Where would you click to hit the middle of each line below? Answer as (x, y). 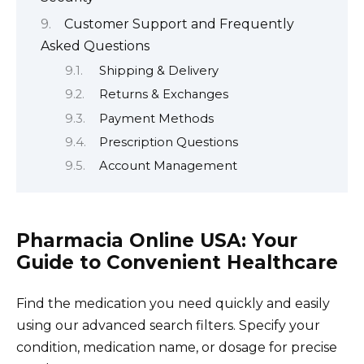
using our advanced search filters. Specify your (168, 325)
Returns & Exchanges (163, 95)
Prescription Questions (168, 142)
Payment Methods (156, 118)
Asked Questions (95, 46)
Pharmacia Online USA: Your (157, 240)
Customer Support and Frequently (179, 24)
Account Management (168, 166)
